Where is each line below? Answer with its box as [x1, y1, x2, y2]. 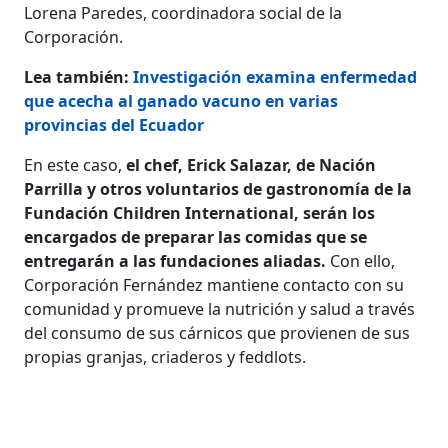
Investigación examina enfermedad [133, 65, 418, 88]
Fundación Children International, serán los [24, 201, 376, 224]
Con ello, [326, 249, 396, 272]
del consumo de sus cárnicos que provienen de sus [24, 321, 411, 344]
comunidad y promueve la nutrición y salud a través [24, 297, 416, 320]
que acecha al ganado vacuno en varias [24, 89, 339, 112]
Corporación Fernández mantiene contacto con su [24, 273, 405, 296]
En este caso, [24, 153, 127, 176]
